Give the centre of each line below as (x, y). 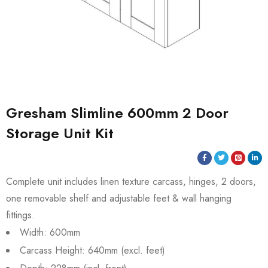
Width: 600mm (50, 232)
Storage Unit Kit (60, 133)
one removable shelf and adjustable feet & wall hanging (119, 198)
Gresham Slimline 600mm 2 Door (117, 113)
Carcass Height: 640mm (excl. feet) (92, 250)
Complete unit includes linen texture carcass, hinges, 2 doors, (131, 182)
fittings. (20, 215)
